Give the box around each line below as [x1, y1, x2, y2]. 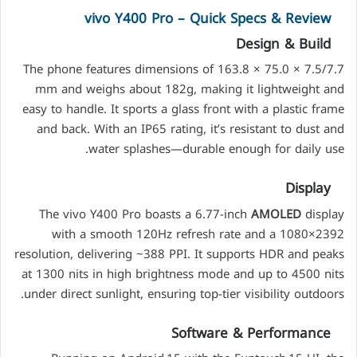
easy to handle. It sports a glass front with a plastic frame [22, 98, 344, 121]
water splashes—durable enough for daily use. [88, 138, 344, 161]
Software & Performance [171, 320, 331, 346]
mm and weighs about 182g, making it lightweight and [35, 78, 344, 101]
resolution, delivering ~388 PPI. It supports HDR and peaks [14, 242, 344, 265]
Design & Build [236, 30, 331, 57]
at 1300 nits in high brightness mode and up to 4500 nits [22, 262, 344, 285]
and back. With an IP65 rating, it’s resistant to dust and [37, 118, 344, 141]
